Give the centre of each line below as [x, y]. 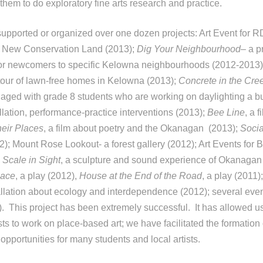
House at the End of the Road [141, 176]
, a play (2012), [47, 176]
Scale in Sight [31, 160]
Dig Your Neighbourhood [189, 49]
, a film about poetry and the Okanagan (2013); [142, 128]
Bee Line [226, 112]
